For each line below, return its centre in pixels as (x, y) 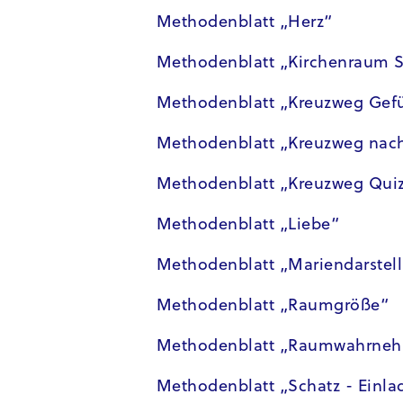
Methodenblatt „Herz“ (244, 23)
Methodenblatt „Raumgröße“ (273, 307)
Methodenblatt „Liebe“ (248, 226)
